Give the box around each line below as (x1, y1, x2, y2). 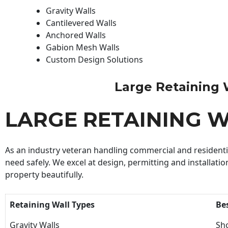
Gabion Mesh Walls (46, 41, 120, 53)
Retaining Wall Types (10, 198, 95, 210)
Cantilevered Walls (46, 17, 117, 28)
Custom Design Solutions (46, 53, 143, 65)
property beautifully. (5, 169, 83, 181)
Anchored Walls (46, 29, 106, 41)
